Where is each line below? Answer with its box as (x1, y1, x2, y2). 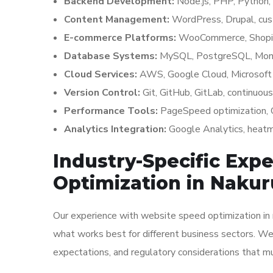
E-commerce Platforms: (64, 31, 176, 44)
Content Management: (64, 13, 169, 26)
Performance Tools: (64, 104, 158, 118)
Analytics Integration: (64, 122, 166, 136)
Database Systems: (64, 49, 157, 63)
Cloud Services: (64, 68, 137, 81)
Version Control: (64, 86, 140, 99)
